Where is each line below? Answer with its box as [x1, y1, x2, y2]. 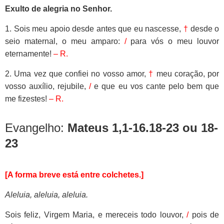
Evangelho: [5, 120, 67, 134]
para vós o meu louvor [126, 36, 219, 45]
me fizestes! [5, 94, 49, 103]
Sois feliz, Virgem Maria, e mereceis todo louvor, [5, 210, 187, 219]
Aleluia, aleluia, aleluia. [5, 190, 88, 199]
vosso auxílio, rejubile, [5, 81, 89, 90]
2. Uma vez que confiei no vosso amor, [5, 69, 146, 78]
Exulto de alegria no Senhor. [5, 4, 112, 13]
